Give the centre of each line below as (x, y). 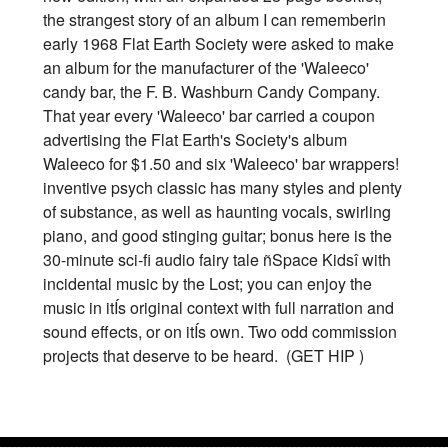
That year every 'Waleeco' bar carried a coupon (209, 115)
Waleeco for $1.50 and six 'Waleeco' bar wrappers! (221, 163)
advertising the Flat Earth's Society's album (195, 139)
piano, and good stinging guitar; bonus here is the (217, 235)
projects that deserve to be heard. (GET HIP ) (203, 355)
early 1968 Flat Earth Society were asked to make (218, 43)
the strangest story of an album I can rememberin (214, 19)
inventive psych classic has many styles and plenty (222, 187)
